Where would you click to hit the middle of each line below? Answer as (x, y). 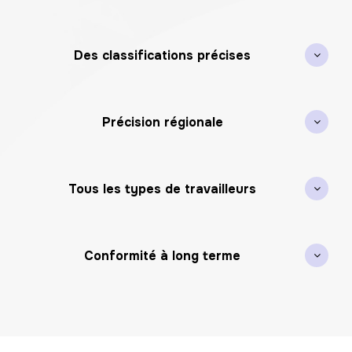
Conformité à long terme (162, 255)
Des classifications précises (162, 55)
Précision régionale (162, 122)
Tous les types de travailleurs (162, 189)
